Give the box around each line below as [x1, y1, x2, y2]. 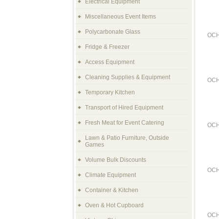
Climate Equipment [85, 172, 136, 178]
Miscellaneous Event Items [85, 13, 156, 20]
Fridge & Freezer [85, 44, 130, 50]
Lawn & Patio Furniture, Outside [85, 134, 169, 141]
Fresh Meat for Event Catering [85, 119, 164, 126]
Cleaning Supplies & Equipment [85, 74, 170, 81]
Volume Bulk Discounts [85, 156, 146, 163]
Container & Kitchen [85, 187, 138, 194]
